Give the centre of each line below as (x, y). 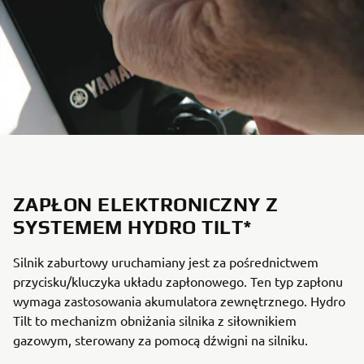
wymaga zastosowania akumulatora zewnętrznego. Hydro (179, 301)
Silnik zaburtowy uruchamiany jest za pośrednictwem (166, 262)
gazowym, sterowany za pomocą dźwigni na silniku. (160, 340)
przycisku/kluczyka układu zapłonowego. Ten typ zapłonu (178, 282)
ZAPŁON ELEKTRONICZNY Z (146, 205)
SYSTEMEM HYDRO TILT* (133, 227)
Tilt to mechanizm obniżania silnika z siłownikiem (155, 321)
